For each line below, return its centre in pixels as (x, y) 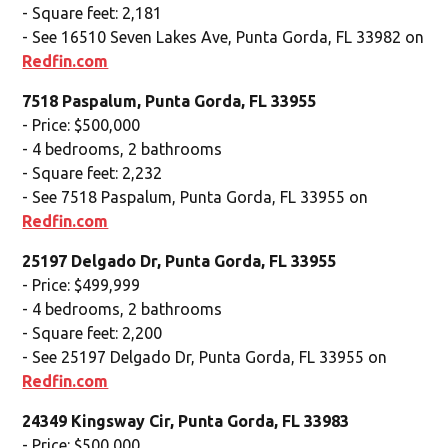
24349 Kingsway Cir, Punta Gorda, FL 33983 (186, 420)
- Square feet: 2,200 (92, 332)
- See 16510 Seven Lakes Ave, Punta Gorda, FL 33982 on (223, 36)
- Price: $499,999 (81, 284)
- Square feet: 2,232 (92, 172)
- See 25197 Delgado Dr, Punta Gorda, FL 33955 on (205, 356)
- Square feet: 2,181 (92, 12)
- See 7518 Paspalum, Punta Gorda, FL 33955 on (195, 196)
